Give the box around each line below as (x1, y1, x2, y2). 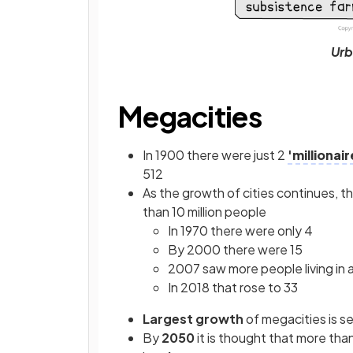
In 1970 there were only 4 (168, 222, 313, 240)
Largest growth (143, 310, 246, 328)
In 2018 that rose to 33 (168, 279, 300, 296)
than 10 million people (143, 203, 266, 221)
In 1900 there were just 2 (143, 147, 288, 164)
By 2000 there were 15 (168, 241, 303, 258)
